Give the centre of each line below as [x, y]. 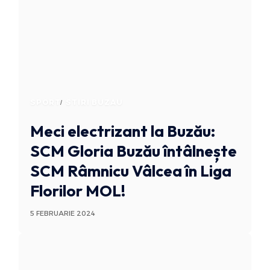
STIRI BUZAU [94, 102]
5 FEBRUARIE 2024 [62, 213]
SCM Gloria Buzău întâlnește [133, 151]
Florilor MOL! [77, 190]
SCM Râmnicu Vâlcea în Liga [130, 171]
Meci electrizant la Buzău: [122, 131]
